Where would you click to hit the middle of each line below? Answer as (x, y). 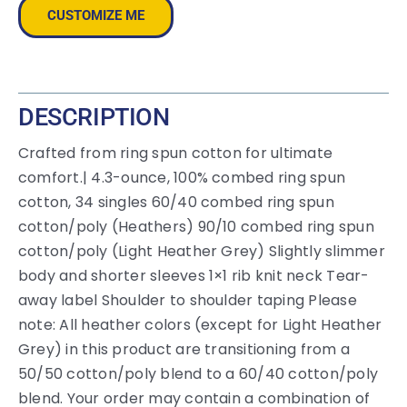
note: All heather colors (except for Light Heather (199, 325)
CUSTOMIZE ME (95, 16)
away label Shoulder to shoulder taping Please (187, 301)
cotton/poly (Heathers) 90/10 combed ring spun (196, 227)
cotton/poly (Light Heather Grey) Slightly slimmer (201, 252)
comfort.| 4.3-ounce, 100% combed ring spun (182, 178)
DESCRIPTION (94, 118)
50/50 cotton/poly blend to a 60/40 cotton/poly (198, 374)
